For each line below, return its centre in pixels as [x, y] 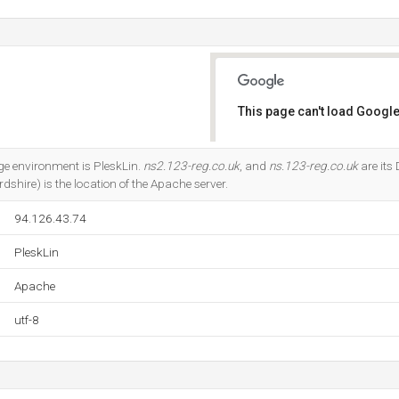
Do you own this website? [313, 158]
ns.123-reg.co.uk [313, 166]
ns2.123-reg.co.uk [191, 166]
